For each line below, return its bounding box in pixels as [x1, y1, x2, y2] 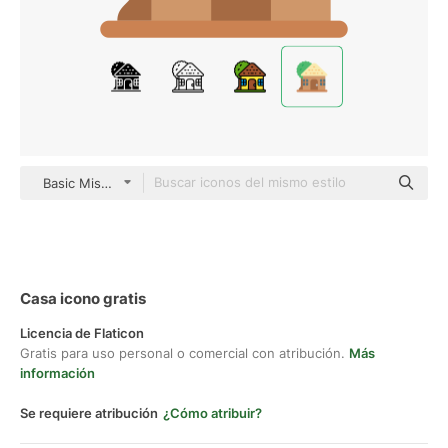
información [20, 365, 95, 381]
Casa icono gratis [20, 289, 146, 308]
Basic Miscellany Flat [43, 175, 171, 191]
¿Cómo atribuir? [163, 405, 262, 421]
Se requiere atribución [20, 405, 158, 421]
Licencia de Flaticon [20, 325, 144, 341]
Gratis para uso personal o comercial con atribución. [20, 345, 349, 361]
